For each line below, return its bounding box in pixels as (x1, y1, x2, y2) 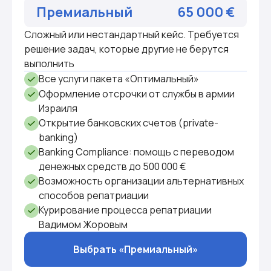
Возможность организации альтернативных (39, 174, 244, 188)
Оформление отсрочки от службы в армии (39, 87, 235, 100)
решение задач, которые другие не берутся (24, 42, 229, 56)
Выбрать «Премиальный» (73, 242, 198, 256)
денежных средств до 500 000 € (39, 159, 186, 173)
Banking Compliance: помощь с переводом (39, 145, 234, 158)
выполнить (24, 56, 74, 70)
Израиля (39, 101, 77, 115)
